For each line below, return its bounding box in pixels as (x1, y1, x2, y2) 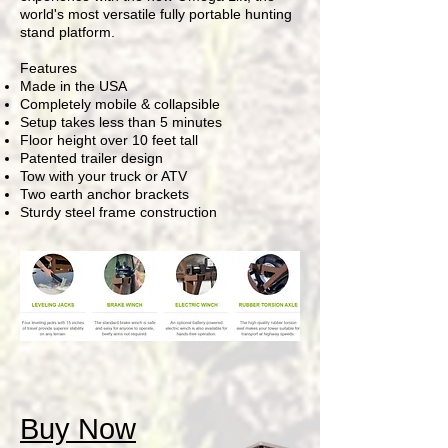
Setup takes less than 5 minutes (20, 114, 222, 130)
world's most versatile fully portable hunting (20, 6, 292, 22)
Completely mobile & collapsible (20, 96, 220, 112)
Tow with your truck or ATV (20, 168, 187, 184)
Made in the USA (20, 78, 127, 94)
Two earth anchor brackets (20, 186, 189, 202)
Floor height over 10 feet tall (20, 132, 198, 148)
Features (20, 60, 77, 76)
